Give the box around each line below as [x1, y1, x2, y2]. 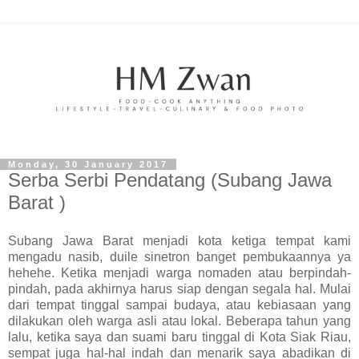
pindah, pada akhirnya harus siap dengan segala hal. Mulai [8, 281, 351, 296]
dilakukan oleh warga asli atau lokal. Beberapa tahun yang [8, 313, 351, 328]
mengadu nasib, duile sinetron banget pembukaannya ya [8, 249, 351, 264]
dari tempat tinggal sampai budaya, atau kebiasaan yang [8, 297, 351, 312]
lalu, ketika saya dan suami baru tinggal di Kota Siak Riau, [8, 329, 351, 344]
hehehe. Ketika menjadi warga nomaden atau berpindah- [8, 265, 351, 280]
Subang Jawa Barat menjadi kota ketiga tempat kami [8, 233, 351, 248]
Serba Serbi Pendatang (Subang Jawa [8, 169, 332, 192]
